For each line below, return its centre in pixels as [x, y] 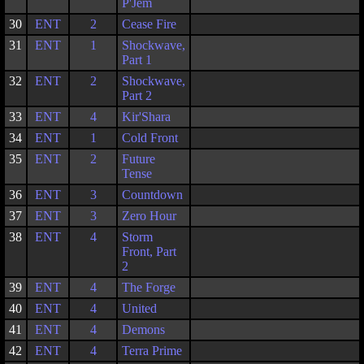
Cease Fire [149, 24]
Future [139, 159]
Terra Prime [152, 351]
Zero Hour [149, 216]
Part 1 [137, 60]
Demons [143, 329]
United [139, 308]
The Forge [149, 287]
